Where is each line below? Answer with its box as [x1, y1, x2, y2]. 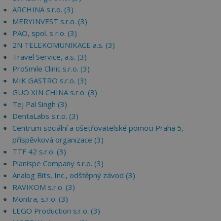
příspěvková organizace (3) [12, 135, 104, 145]
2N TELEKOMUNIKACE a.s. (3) [12, 40, 115, 50]
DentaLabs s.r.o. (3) [12, 111, 78, 121]
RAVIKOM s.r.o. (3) [12, 182, 75, 192]
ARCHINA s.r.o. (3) [12, 4, 74, 14]
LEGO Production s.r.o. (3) [12, 206, 100, 216]
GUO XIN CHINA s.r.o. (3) [12, 87, 97, 97]
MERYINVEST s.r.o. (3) [12, 16, 87, 26]
